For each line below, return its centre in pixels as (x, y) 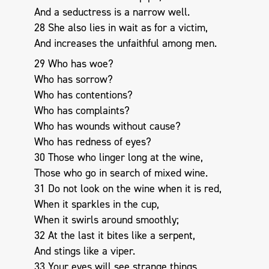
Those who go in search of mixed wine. (121, 173)
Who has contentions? (83, 95)
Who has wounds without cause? (107, 126)
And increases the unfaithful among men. (125, 44)
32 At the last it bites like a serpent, (114, 235)
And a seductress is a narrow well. (112, 12)
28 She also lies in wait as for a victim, (121, 28)
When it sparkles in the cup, (96, 204)
